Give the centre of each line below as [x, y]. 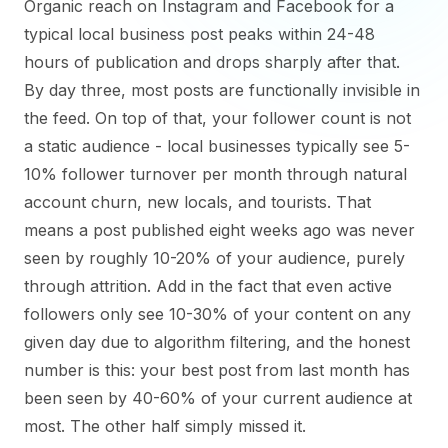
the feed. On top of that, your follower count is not [217, 118]
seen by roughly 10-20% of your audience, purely [214, 258]
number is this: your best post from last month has [217, 370]
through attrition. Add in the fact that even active [208, 286]
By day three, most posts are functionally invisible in [222, 90]
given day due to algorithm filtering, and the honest [217, 342]
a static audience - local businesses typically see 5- [217, 146]
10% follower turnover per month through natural [215, 174]
